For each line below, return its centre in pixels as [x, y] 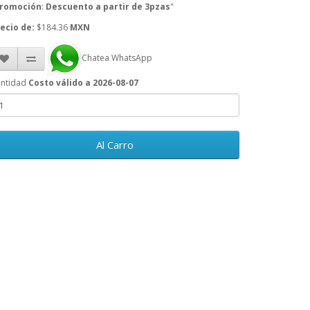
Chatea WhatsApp [117, 58]
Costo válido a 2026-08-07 [83, 83]
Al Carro [115, 145]
